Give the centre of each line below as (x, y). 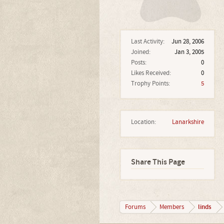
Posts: (138, 62)
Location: (143, 122)
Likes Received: (151, 73)
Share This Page (158, 162)
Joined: (140, 52)
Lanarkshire (188, 122)
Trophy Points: (150, 83)
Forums (135, 207)
